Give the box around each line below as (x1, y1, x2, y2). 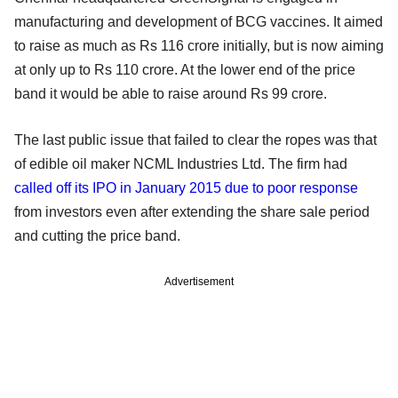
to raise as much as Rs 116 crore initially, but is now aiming (14, 37, 384, 53)
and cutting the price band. (14, 227, 180, 243)
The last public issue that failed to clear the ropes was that (14, 131, 377, 147)
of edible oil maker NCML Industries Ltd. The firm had (14, 155, 347, 171)
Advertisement (164, 275, 234, 288)
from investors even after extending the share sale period (14, 203, 370, 219)
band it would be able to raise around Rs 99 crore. (14, 85, 327, 101)
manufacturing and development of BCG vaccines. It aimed (14, 13, 383, 29)
